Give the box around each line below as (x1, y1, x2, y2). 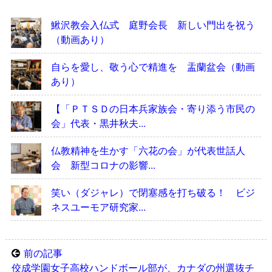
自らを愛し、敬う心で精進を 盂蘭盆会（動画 (50, 59, 255, 73)
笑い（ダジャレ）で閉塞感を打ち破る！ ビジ (50, 185, 255, 199)
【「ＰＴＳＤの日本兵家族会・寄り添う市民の (50, 101, 255, 115)
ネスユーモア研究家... (50, 199, 146, 214)
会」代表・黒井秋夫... (50, 115, 146, 130)
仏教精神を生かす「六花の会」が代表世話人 (50, 143, 245, 157)
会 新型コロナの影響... (50, 157, 155, 172)
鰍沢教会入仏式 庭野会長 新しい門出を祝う (50, 17, 255, 32)
